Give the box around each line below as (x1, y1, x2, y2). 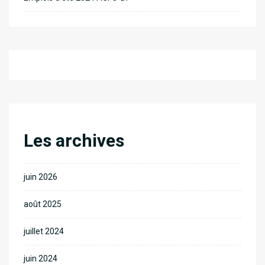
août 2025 (24, 199, 62, 209)
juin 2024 (24, 254, 57, 264)
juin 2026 (24, 172, 57, 182)
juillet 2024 (24, 227, 64, 237)
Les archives (24, 130, 124, 151)
